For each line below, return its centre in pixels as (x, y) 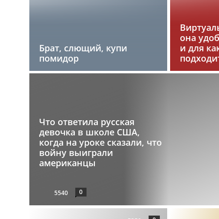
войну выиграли (76, 153)
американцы (67, 163)
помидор (59, 58)
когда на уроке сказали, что (100, 142)
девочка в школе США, (89, 132)
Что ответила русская (87, 122)
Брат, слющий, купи (83, 48)
